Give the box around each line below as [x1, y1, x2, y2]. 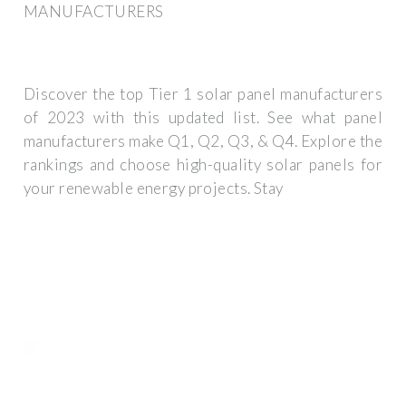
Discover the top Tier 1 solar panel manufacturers [24, 84, 382, 104]
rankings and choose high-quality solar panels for [24, 155, 382, 175]
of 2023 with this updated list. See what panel [24, 108, 382, 128]
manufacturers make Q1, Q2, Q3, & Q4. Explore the [24, 131, 382, 151]
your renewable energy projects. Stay [24, 179, 284, 198]
